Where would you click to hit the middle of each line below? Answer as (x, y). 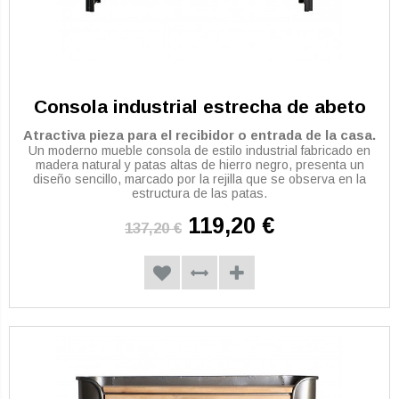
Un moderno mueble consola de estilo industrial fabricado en (199, 151)
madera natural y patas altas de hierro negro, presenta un (199, 165)
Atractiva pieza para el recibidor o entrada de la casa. (199, 135)
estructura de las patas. (199, 194)
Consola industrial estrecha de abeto (199, 107)
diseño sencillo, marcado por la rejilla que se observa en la (199, 179)
